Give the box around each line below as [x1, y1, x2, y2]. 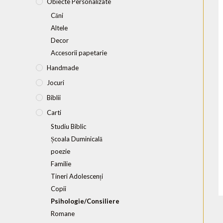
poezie [51, 147, 70, 155]
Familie [51, 159, 71, 168]
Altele [51, 23, 68, 32]
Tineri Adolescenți [51, 172, 103, 180]
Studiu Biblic [51, 122, 86, 130]
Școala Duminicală [51, 134, 103, 143]
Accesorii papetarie [51, 48, 107, 57]
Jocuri [47, 78, 64, 87]
